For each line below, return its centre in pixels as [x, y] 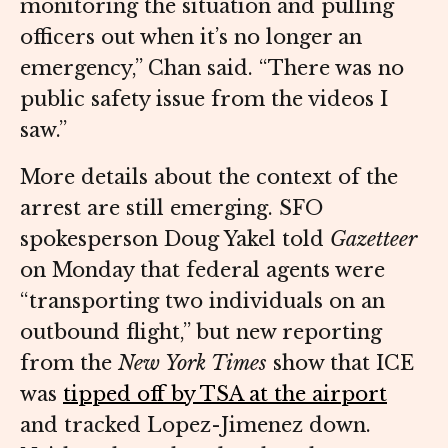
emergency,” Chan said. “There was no [212, 68]
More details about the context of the [209, 177]
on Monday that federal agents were [202, 270]
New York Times [192, 363]
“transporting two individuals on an [202, 301]
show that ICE [340, 363]
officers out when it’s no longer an [191, 37]
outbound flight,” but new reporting [201, 332]
